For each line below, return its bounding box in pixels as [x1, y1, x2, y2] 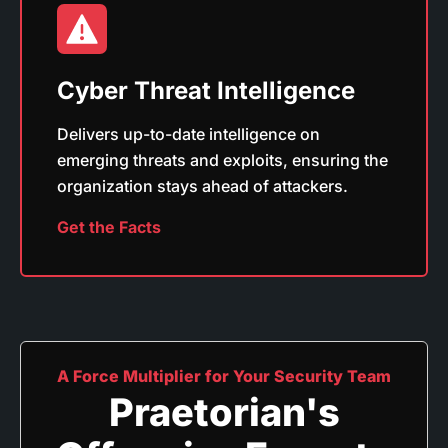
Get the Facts [57, 216, 161, 237]
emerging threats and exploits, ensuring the [57, 149, 388, 170]
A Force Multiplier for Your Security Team [56, 365, 392, 386]
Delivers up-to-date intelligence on [57, 123, 320, 144]
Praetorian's [108, 388, 340, 435]
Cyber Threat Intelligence [57, 75, 355, 105]
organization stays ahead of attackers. [57, 175, 348, 196]
